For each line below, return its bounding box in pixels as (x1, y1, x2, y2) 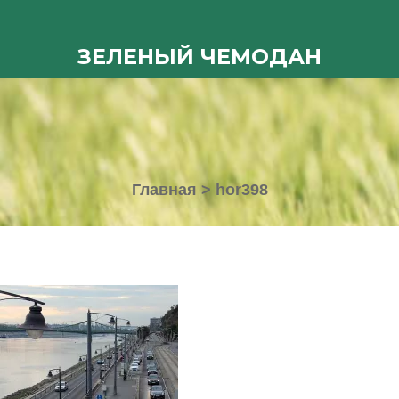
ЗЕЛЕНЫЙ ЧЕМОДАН (77, 44, 322, 69)
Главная (131, 181, 197, 199)
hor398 (215, 181, 268, 199)
